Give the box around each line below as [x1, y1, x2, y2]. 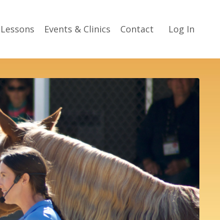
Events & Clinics [44, 23, 110, 35]
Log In [168, 23, 194, 35]
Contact [120, 23, 154, 35]
